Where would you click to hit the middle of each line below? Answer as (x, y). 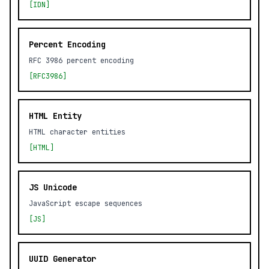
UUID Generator (62, 259)
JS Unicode (53, 187)
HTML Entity (55, 116)
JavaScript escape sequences (86, 204)
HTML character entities (77, 132)
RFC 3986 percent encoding (81, 61)
